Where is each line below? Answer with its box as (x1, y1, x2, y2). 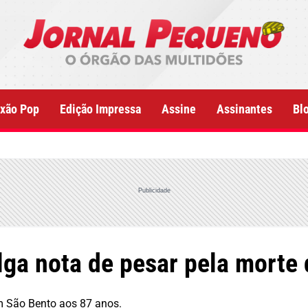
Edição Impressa (60, 102, 141, 116)
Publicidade (137, 186, 170, 194)
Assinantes (217, 102, 272, 116)
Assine (162, 102, 196, 116)
